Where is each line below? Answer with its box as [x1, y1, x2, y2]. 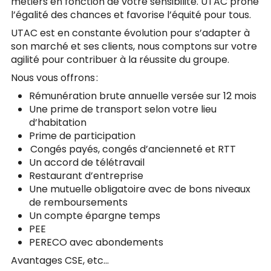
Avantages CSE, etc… [11, 253, 111, 267]
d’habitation [29, 116, 94, 129]
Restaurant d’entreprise [29, 169, 148, 183]
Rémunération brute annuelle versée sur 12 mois [29, 89, 259, 103]
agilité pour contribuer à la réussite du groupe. [11, 53, 234, 67]
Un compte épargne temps [29, 209, 163, 223]
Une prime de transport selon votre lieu [29, 102, 217, 116]
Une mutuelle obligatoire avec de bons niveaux [29, 182, 250, 196]
